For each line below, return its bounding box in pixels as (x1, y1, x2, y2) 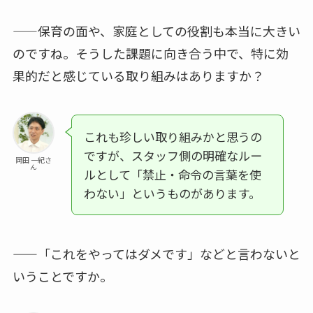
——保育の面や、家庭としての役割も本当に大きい (12, 21, 300, 40)
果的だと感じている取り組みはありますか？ (12, 66, 264, 85)
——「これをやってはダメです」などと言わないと (12, 245, 300, 263)
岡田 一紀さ (15, 154, 52, 165)
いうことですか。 (12, 267, 112, 286)
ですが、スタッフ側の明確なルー (83, 146, 262, 164)
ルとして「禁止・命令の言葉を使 (83, 165, 261, 183)
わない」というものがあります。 (83, 184, 261, 202)
